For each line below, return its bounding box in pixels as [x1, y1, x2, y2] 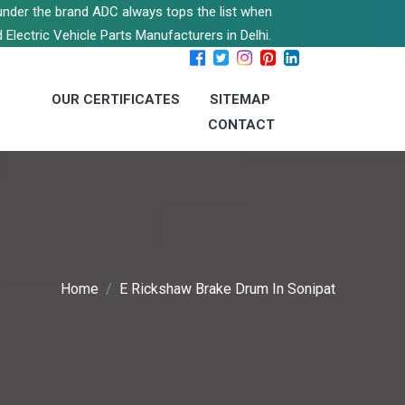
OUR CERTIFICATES [52, 91, 180, 108]
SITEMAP [210, 91, 270, 108]
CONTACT [208, 117, 275, 133]
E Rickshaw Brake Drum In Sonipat [119, 280, 335, 298]
